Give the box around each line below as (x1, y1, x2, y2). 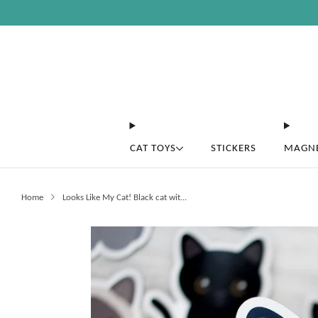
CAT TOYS (129, 141, 176, 154)
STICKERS (211, 141, 256, 154)
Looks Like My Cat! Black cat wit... (62, 192, 187, 202)
